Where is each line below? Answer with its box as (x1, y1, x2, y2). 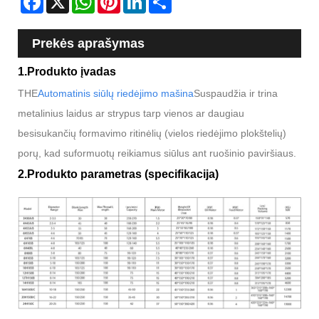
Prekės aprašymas (32, 36, 145, 51)
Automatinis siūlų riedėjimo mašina (38, 87, 194, 99)
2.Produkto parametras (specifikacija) (18, 167, 219, 180)
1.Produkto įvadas (18, 65, 116, 78)
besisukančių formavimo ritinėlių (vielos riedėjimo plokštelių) (18, 127, 286, 139)
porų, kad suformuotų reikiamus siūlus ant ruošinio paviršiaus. (18, 147, 296, 159)
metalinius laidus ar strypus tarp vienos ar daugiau (18, 107, 244, 119)
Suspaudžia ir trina (194, 87, 278, 99)
